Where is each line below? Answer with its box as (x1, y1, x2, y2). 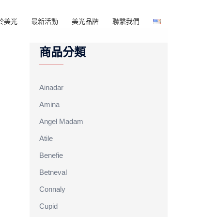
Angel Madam (39, 117, 83, 125)
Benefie (39, 151, 63, 159)
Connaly (39, 185, 65, 193)
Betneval (39, 168, 67, 176)
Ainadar (39, 83, 63, 92)
